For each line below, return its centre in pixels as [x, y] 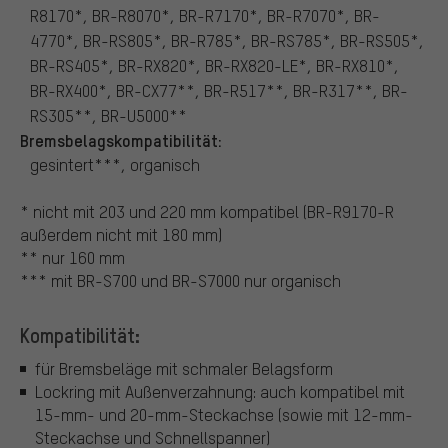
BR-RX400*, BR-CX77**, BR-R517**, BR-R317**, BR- [219, 90]
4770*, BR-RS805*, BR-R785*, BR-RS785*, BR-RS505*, [227, 40]
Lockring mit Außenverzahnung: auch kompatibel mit [220, 392]
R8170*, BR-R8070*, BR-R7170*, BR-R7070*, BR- [205, 15]
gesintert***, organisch [115, 164]
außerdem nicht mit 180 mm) [121, 234]
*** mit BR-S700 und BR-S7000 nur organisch [180, 280]
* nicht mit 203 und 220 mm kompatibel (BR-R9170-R [207, 211]
